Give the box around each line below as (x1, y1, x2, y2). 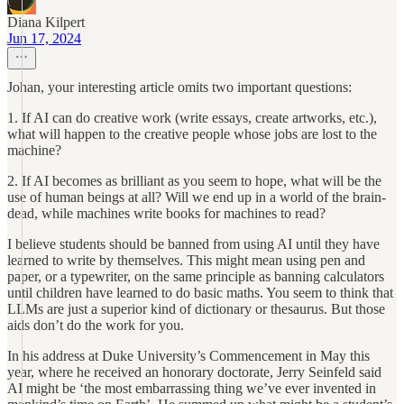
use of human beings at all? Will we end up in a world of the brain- (7, 189, 386, 205)
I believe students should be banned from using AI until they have (7, 236, 380, 252)
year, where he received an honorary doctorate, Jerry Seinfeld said (7, 364, 381, 380)
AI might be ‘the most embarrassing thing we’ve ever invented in (7, 381, 376, 396)
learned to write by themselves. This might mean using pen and (7, 252, 365, 268)
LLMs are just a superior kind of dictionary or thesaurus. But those (7, 301, 385, 317)
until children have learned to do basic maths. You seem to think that (7, 285, 393, 300)
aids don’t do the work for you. (7, 317, 184, 333)
